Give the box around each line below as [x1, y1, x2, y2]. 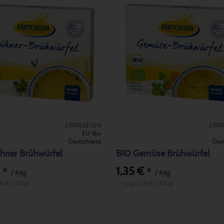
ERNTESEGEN [64, 122, 101, 128]
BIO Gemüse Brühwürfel [115, 149, 209, 158]
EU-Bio [81, 130, 101, 136]
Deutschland [68, 138, 101, 144]
